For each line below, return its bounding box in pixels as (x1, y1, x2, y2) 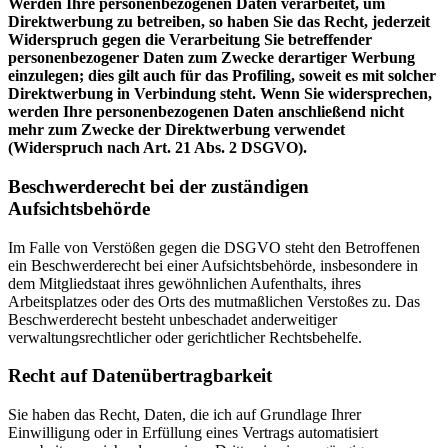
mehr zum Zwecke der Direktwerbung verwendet (8, 121, 345, 139)
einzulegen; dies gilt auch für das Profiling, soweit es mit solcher (8, 67, 436, 85)
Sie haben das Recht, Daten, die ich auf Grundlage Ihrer (8, 406, 361, 424)
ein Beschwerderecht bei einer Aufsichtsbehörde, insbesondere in (8, 256, 418, 274)
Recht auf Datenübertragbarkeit (8, 365, 272, 387)
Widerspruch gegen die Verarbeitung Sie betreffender (8, 31, 372, 49)
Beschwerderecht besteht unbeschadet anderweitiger (8, 310, 337, 328)
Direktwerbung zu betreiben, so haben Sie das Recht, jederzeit (8, 13, 430, 31)
